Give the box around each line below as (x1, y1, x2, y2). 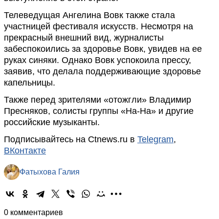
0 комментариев (4, 208, 63, 217)
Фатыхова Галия (20, 168, 80, 176)
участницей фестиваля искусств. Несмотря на (4, 22, 193, 31)
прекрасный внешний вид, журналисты (4, 33, 164, 43)
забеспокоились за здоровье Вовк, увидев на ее (4, 44, 202, 54)
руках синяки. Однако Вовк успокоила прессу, (4, 55, 191, 65)
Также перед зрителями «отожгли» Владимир (4, 95, 191, 105)
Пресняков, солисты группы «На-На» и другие (4, 106, 194, 116)
